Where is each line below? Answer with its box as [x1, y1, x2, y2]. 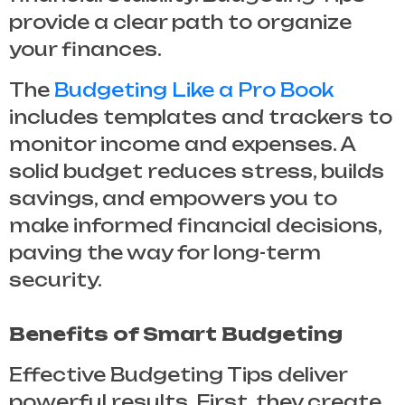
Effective [9, 363, 110, 387]
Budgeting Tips [110, 363, 273, 387]
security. [9, 268, 102, 292]
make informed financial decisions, [9, 214, 381, 238]
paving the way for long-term [9, 241, 321, 265]
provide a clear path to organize [9, 11, 352, 34]
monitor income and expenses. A [9, 133, 355, 156]
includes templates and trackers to [9, 106, 392, 129]
